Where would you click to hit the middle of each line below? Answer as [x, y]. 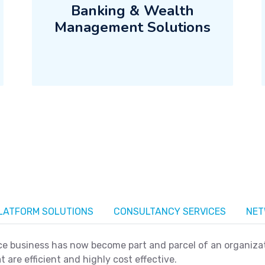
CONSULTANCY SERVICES [170, 211]
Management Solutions [132, 27]
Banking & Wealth [132, 11]
